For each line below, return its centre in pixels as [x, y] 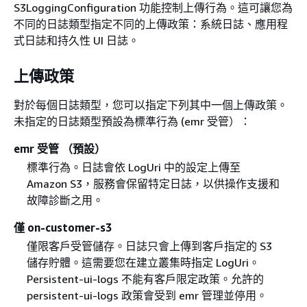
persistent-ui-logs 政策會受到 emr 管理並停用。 [147, 295]
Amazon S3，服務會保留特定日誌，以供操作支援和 [153, 183]
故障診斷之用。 [65, 200]
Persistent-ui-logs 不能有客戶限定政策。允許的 [145, 279]
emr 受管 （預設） [60, 148]
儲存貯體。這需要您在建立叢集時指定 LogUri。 [143, 262]
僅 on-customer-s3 [63, 227]
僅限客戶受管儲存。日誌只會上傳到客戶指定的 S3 [149, 246]
